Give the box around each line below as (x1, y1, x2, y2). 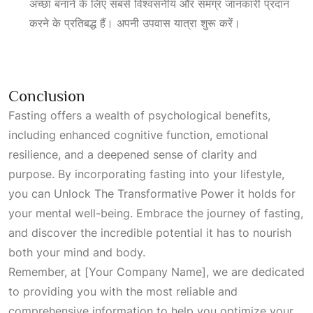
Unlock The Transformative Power (54, 187, 234, 201)
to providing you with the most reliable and (8, 284, 238, 298)
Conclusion (8, 87, 85, 105)
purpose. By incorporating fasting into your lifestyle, (8, 167, 284, 181)
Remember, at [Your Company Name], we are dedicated (8, 265, 305, 279)
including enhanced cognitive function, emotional (8, 128, 268, 142)
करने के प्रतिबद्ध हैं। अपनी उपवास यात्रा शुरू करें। (29, 16, 240, 30)
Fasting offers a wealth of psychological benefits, (8, 108, 270, 122)
